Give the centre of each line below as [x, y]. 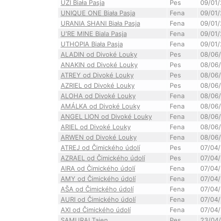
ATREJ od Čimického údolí [100, 147]
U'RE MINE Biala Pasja [93, 34]
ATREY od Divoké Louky [97, 75]
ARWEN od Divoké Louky [98, 137]
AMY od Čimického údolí [98, 179]
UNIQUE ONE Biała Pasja [98, 13]
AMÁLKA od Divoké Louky [100, 106]
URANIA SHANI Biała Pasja [100, 23]
